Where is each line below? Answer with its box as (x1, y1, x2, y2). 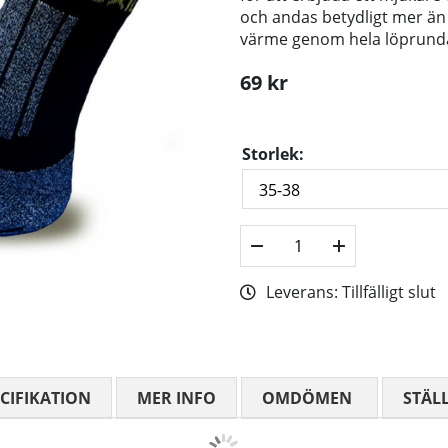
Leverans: (266, 281, 342, 304)
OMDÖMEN (262, 387, 352, 410)
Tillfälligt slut (342, 281, 436, 304)
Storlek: (242, 143, 304, 166)
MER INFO (137, 387, 216, 410)
